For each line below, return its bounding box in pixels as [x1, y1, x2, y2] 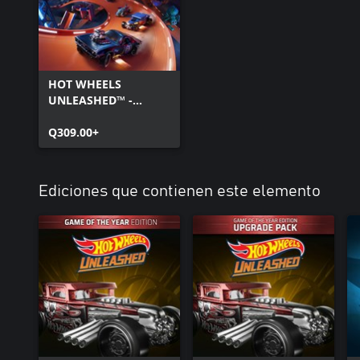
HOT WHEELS [48, 76, 121, 92]
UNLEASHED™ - [48, 92, 133, 108]
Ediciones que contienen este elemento [39, 182, 321, 199]
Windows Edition [48, 108, 142, 124]
